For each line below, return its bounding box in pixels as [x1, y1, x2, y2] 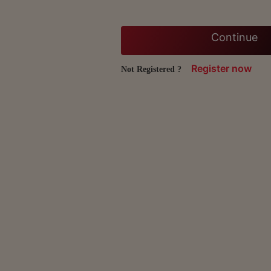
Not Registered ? [120, 65, 184, 74]
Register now [191, 62, 252, 74]
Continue [211, 31, 258, 44]
